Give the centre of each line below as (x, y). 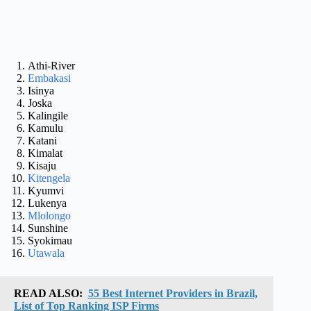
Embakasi (49, 78)
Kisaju (42, 166)
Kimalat (45, 153)
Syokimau (50, 241)
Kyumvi (46, 191)
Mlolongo (49, 216)
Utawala (46, 253)
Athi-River (51, 66)
